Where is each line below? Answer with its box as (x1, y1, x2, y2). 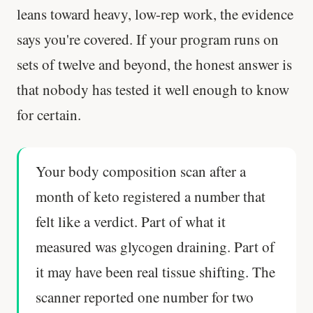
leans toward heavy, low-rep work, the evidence (17, 3, 293, 24)
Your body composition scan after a (36, 161, 246, 182)
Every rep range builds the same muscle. (42, 14, 271, 34)
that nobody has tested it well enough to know (17, 79, 289, 99)
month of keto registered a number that (36, 187, 265, 207)
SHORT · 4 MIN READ (109, 47, 204, 56)
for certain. (17, 104, 81, 124)
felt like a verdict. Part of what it (36, 212, 226, 232)
